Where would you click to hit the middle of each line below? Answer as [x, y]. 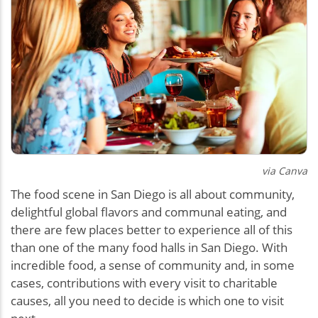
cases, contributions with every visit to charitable [144, 283]
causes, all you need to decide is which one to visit [147, 301]
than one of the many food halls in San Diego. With [149, 248]
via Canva [285, 171]
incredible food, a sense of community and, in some [153, 265]
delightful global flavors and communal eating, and [149, 212]
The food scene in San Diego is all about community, [153, 194]
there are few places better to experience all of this [152, 230]
